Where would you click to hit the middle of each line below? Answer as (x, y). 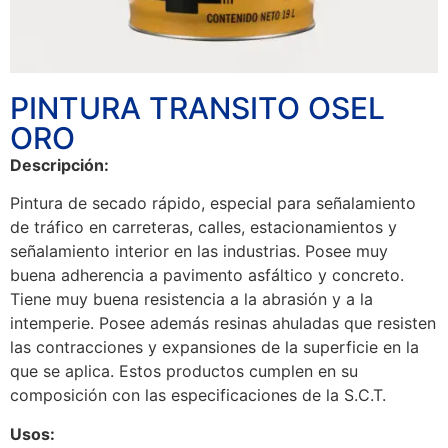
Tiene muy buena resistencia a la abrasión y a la (191, 299)
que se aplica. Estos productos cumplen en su (184, 371)
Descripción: (59, 165)
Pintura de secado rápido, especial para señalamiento (213, 203)
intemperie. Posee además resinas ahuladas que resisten (223, 323)
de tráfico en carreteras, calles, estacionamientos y (203, 227)
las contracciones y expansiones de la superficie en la (214, 347)
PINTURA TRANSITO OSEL (197, 108)
